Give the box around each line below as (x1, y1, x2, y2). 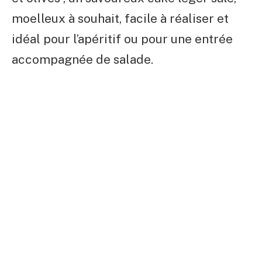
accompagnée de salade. (12, 52, 153, 67)
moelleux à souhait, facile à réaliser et (12, 11, 229, 26)
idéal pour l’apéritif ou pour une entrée (12, 32, 233, 47)
